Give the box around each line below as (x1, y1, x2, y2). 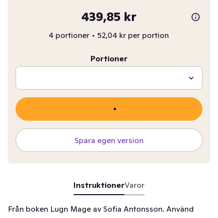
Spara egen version (74, 135, 144, 145)
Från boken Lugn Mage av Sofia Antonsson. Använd (8, 204, 194, 214)
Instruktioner (73, 180, 125, 190)
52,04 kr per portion (97, 30, 169, 40)
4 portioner (49, 30, 90, 40)
